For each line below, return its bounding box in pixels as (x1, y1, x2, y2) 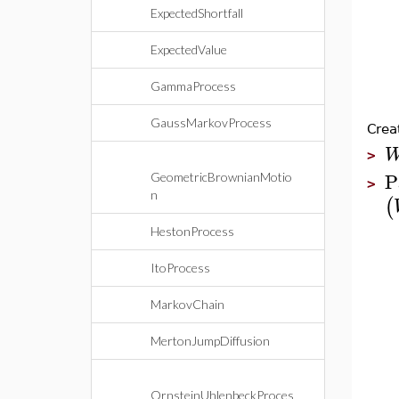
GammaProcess (151, 78, 236, 94)
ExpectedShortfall (151, 5, 243, 20)
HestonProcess (151, 224, 234, 239)
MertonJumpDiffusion (151, 333, 270, 348)
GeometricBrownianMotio (151, 169, 292, 184)
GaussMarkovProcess (151, 115, 272, 130)
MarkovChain (151, 297, 224, 312)
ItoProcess (151, 260, 210, 275)
